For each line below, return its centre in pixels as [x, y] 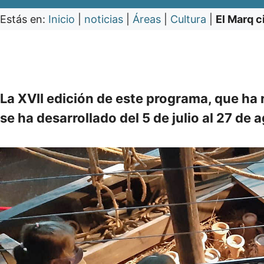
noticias [104, 19]
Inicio [62, 19]
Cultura [188, 19]
